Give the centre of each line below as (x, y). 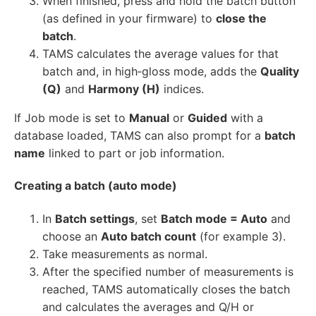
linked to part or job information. (135, 153)
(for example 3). (241, 236)
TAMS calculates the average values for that (160, 54)
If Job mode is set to (72, 118)
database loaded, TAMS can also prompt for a (139, 136)
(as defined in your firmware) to (129, 19)
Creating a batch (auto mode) (96, 186)
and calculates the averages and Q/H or (148, 306)
